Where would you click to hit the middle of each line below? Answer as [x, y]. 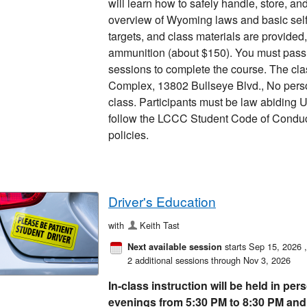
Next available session [175, 246]
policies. [128, 135]
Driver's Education [162, 201]
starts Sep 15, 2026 [263, 246]
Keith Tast [160, 225]
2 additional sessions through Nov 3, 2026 [209, 260]
